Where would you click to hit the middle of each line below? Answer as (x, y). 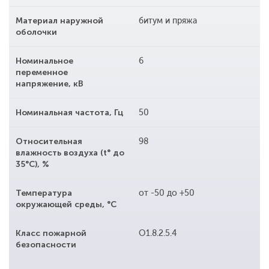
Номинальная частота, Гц (69, 113)
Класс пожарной (51, 234)
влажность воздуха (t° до (70, 153)
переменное (42, 73)
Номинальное (44, 61)
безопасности (46, 245)
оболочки (36, 32)
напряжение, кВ (50, 84)
